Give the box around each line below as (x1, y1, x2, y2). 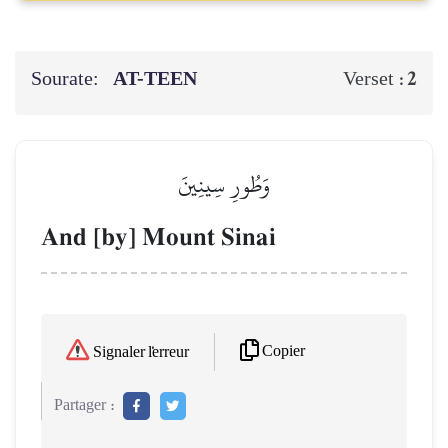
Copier (262, 343, 305, 361)
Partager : (54, 396, 115, 414)
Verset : (343, 68, 407, 91)
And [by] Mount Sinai (41, 222, 276, 254)
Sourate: (31, 61, 103, 98)
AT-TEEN (113, 61, 202, 98)
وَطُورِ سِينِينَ (177, 162, 271, 208)
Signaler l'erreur (93, 343, 189, 361)
